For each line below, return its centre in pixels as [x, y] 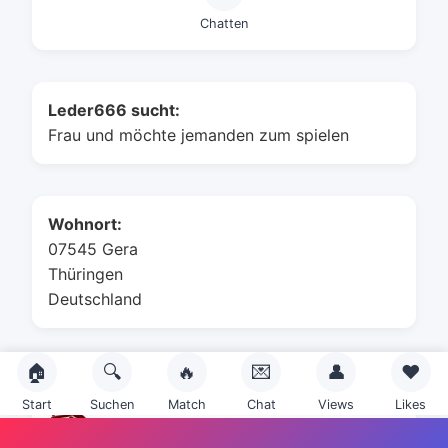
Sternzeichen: [103, 388]
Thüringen [85, 274]
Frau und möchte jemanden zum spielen [198, 135]
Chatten [224, 23]
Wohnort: [85, 224]
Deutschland [95, 299]
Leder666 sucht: [114, 110]
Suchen [112, 404]
